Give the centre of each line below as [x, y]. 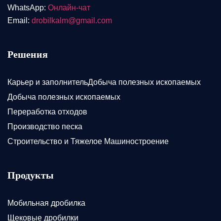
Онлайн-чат [69, 7]
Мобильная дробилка [46, 203]
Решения [31, 54]
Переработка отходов [47, 111]
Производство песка [45, 126]
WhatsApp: [28, 7]
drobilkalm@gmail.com [72, 20]
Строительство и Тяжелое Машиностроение [88, 141]
